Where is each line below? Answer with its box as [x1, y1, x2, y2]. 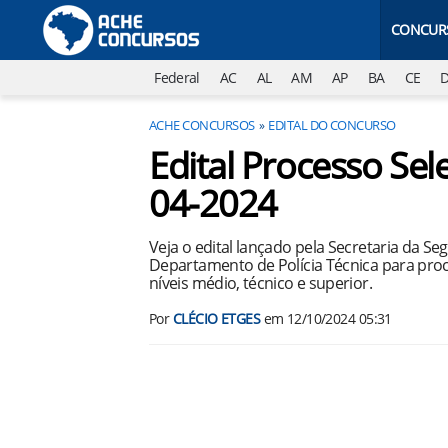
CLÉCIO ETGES [172, 309, 261, 328]
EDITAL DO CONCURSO [268, 116, 396, 134]
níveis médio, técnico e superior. [149, 272, 372, 294]
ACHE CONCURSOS [149, 116, 255, 134]
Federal [154, 68, 200, 87]
